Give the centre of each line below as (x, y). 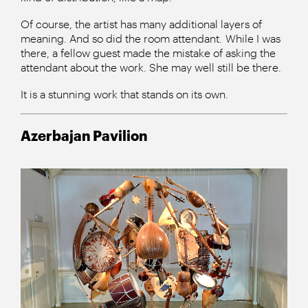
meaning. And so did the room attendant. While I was (151, 38)
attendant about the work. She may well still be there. (151, 67)
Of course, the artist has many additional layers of (141, 23)
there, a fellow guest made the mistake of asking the (148, 52)
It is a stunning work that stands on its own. (124, 93)
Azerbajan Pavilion (84, 135)
